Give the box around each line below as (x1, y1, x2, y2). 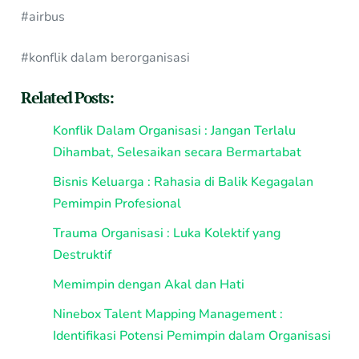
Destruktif (53, 246, 112, 264)
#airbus (21, 7, 66, 26)
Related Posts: (21, 87, 114, 109)
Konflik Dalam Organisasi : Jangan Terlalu (53, 122, 296, 140)
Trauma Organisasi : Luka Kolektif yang (53, 224, 281, 243)
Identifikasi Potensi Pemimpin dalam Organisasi (53, 327, 332, 345)
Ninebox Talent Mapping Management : (53, 305, 284, 324)
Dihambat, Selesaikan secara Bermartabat (53, 143, 302, 162)
